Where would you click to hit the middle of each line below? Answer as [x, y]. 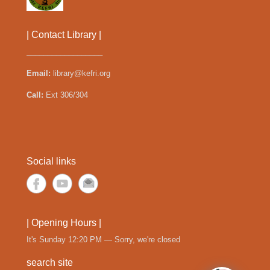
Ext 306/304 [67, 95]
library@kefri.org [80, 74]
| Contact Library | [64, 35]
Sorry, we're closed [147, 240]
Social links [51, 162]
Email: [39, 74]
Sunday [51, 240]
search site [50, 263]
